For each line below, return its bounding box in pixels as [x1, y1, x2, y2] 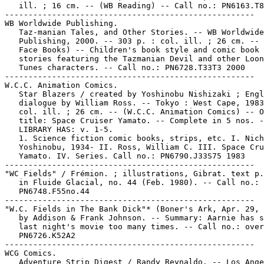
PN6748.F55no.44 [5, 187, 90, 196]
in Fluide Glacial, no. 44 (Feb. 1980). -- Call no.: [5, 178, 259, 187]
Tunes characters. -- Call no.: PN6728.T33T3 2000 [5, 63, 245, 72]
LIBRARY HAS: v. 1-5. [5, 125, 113, 134]
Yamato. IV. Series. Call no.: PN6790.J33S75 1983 [5, 151, 245, 160]
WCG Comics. [5, 249, 57, 258]
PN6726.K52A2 [5, 231, 75, 240]
